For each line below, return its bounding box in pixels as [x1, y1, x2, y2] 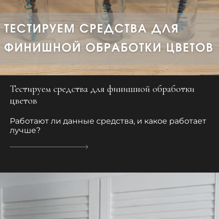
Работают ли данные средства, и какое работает [10, 116, 206, 126]
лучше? [10, 125, 41, 135]
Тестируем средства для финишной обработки [10, 83, 195, 95]
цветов [10, 94, 37, 107]
